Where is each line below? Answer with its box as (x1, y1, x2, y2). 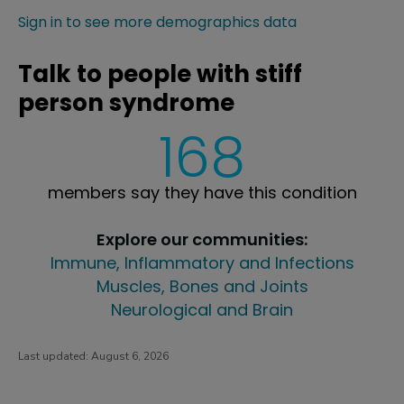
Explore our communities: (96, 227, 308, 251)
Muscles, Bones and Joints (96, 274, 308, 298)
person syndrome (18, 86, 234, 119)
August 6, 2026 (91, 348, 169, 363)
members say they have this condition (47, 180, 357, 204)
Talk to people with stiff (18, 57, 302, 90)
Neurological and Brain (111, 298, 293, 321)
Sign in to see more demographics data (18, 11, 297, 32)
